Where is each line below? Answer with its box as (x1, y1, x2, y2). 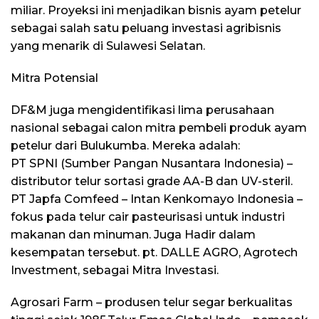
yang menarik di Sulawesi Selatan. (11, 38, 205, 53)
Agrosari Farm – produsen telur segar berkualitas (11, 295, 293, 309)
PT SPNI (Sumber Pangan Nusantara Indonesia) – (11, 156, 293, 170)
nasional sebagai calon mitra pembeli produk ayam (11, 120, 307, 135)
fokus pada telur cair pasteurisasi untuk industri (11, 209, 285, 224)
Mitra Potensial (11, 70, 98, 85)
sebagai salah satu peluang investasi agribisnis (11, 21, 281, 35)
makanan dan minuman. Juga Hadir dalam (11, 227, 256, 241)
